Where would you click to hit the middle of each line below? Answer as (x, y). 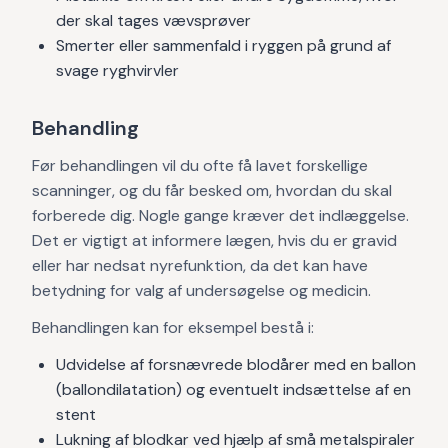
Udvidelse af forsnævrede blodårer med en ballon (236, 364)
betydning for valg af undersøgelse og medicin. (201, 290)
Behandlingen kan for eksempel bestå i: (173, 327)
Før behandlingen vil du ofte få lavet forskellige (200, 165)
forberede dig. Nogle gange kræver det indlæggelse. (220, 215)
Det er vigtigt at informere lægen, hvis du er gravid (214, 240)
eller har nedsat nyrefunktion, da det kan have (200, 265)
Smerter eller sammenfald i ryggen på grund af (223, 45)
